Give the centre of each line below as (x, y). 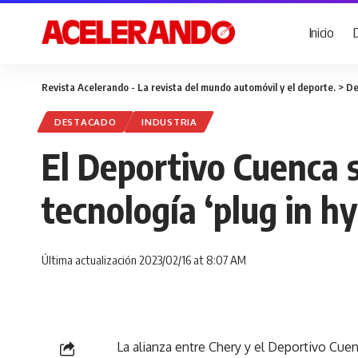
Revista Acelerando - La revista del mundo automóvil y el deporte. (189, 87)
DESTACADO (86, 122)
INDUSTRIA (169, 122)
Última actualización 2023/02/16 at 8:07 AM (144, 259)
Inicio (321, 32)
